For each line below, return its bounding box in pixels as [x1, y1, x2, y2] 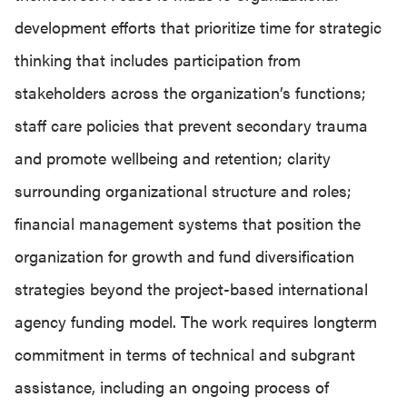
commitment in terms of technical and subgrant [15, 342, 355, 365]
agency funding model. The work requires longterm [15, 310, 377, 333]
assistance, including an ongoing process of [15, 375, 329, 398]
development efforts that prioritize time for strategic [15, 15, 382, 38]
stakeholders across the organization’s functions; [15, 81, 366, 104]
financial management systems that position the [15, 212, 361, 234]
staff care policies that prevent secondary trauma [15, 114, 368, 136]
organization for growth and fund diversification [15, 244, 354, 267]
